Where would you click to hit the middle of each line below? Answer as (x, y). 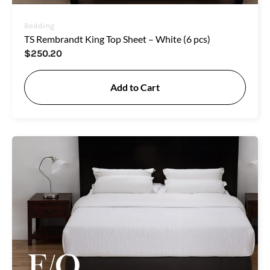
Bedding (39, 25)
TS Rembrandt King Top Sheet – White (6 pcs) (117, 39)
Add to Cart (135, 87)
